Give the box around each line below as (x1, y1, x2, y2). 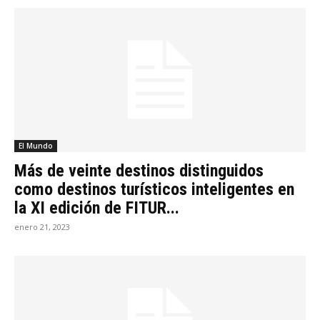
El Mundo (19, 140, 53, 151)
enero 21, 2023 (14, 221, 70, 232)
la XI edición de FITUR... (14, 197, 179, 218)
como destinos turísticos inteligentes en (14, 179, 294, 199)
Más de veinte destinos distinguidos (14, 160, 264, 181)
